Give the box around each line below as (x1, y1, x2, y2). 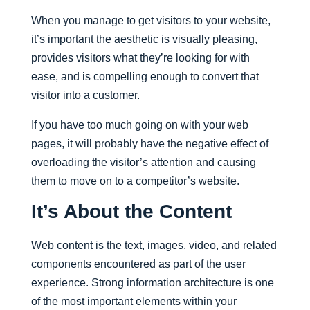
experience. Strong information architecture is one (30, 277, 274, 289)
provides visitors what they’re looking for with (30, 52, 250, 64)
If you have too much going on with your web (30, 119, 248, 131)
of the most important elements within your (30, 295, 237, 307)
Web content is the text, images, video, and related (30, 239, 277, 251)
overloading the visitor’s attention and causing (30, 156, 256, 168)
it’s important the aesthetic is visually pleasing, (30, 33, 257, 45)
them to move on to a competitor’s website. (30, 175, 239, 187)
